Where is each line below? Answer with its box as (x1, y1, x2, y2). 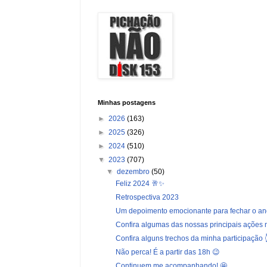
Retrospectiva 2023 (115, 193, 179, 201)
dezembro (117, 167, 152, 176)
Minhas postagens (98, 98, 156, 106)
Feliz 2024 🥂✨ (115, 179, 164, 188)
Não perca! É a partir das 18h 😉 (115, 247, 220, 256)
